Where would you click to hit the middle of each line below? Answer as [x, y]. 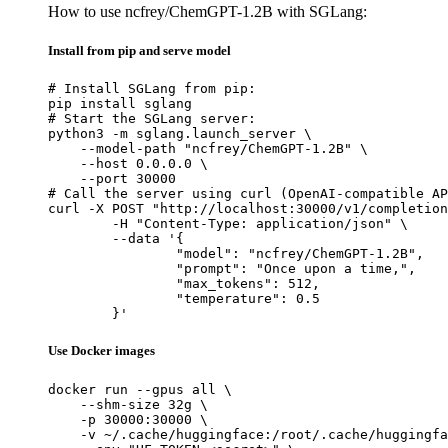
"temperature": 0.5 [112, 299]
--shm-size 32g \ [128, 404]
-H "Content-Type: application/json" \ [80, 224]
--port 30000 [112, 179]
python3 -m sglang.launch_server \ [180, 134]
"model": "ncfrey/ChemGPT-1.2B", [112, 254]
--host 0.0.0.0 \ [128, 164]
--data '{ [80, 239]
